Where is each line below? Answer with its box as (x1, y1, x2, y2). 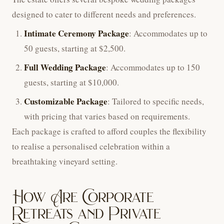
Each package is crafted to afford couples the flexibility (12, 125, 206, 137)
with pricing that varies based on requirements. (24, 110, 190, 122)
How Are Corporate (12, 187, 154, 207)
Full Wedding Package (24, 61, 106, 74)
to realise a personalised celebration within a (12, 140, 170, 152)
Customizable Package (24, 95, 107, 108)
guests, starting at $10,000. (24, 76, 119, 88)
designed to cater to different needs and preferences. (12, 8, 196, 20)
